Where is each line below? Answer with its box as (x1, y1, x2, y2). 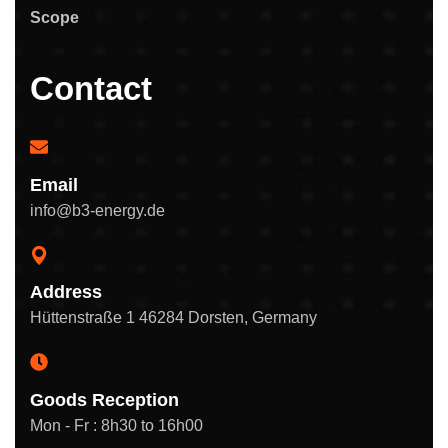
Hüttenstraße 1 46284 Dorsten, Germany (30, 308, 317, 326)
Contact (30, 69, 152, 107)
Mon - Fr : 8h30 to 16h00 (30, 416, 203, 434)
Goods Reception (30, 389, 179, 410)
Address (30, 281, 102, 302)
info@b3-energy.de (30, 201, 165, 219)
